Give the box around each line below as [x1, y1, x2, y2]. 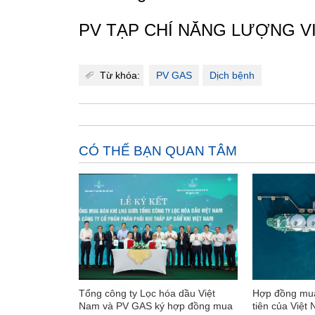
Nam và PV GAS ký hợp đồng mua [79, 300, 233, 311]
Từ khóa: [100, 70, 140, 81]
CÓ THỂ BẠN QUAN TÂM [79, 143, 237, 158]
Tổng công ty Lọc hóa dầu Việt [79, 287, 215, 299]
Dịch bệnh [210, 70, 255, 81]
